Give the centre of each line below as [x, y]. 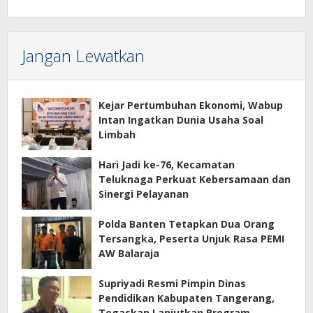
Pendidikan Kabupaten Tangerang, [187, 298]
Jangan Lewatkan [83, 55]
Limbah [117, 134]
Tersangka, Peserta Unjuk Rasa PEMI [191, 238]
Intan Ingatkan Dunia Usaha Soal [181, 119]
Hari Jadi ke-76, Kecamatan [167, 164]
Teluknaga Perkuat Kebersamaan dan [195, 179]
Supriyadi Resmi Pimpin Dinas [172, 283]
